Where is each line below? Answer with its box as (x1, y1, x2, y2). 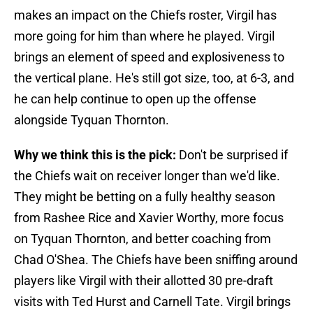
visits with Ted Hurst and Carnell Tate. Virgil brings (14, 294, 291, 310)
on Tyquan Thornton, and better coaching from (14, 231, 271, 247)
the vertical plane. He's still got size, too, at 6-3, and (14, 71, 294, 86)
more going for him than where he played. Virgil (14, 29, 275, 44)
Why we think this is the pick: (14, 147, 176, 163)
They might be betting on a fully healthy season (14, 189, 275, 205)
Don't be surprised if (176, 147, 288, 163)
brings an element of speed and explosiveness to (14, 50, 284, 65)
